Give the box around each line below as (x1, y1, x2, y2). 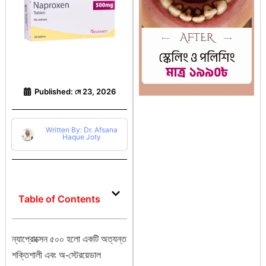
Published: (34, 87, 73, 96)
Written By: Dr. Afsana (46, 125, 118, 134)
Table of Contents (18, 193, 100, 205)
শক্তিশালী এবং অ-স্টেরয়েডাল (12, 250, 101, 260)
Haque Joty (62, 132, 102, 141)
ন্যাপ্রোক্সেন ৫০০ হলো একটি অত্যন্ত (12, 234, 126, 244)
